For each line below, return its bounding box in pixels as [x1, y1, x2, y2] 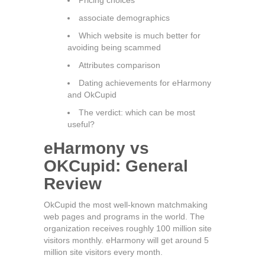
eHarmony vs [44, 139, 149, 157]
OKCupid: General [44, 157, 188, 175]
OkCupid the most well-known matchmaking [44, 200, 208, 209]
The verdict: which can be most [79, 108, 195, 117]
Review [44, 174, 102, 193]
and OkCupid [67, 90, 117, 99]
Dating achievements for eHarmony [79, 78, 211, 88]
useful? [67, 119, 95, 129]
